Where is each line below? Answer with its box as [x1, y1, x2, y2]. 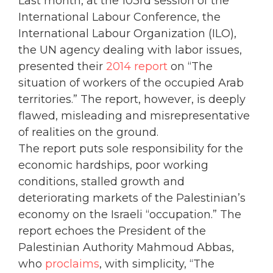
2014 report [106, 60, 168, 74]
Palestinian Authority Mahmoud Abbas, [18, 241, 234, 255]
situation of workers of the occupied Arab [18, 76, 244, 90]
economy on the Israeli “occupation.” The [18, 208, 241, 222]
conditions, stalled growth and [18, 175, 185, 189]
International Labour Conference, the [18, 10, 221, 24]
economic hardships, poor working [18, 158, 208, 172]
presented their [18, 60, 106, 74]
